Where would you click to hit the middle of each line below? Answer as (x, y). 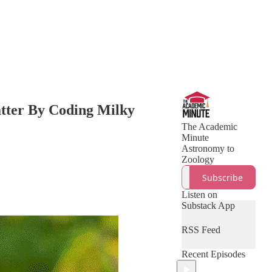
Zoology (198, 159)
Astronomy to (208, 148)
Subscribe (223, 177)
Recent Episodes (213, 254)
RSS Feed (201, 230)
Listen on (199, 195)
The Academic (209, 127)
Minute (195, 138)
